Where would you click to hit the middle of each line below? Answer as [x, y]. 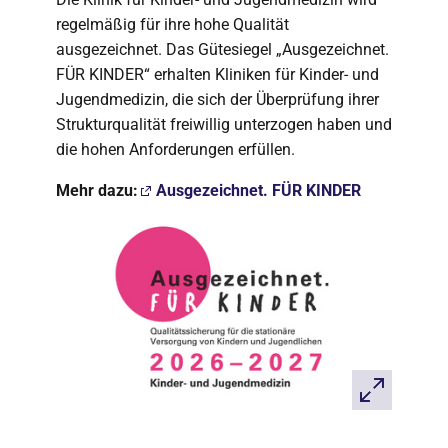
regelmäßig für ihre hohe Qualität [172, 24]
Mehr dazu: [97, 190]
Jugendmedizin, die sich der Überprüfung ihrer [217, 99]
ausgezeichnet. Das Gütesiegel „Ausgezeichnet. [222, 49]
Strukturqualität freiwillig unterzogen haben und [224, 124]
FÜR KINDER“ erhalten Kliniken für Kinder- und [217, 74]
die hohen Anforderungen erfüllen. [175, 149]
